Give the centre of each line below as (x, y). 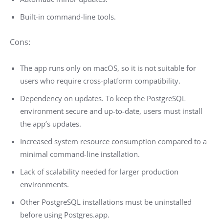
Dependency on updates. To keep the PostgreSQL (103, 98)
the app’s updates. (51, 123)
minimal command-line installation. (80, 154)
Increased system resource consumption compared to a (113, 141)
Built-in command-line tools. (68, 16)
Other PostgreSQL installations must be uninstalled (106, 202)
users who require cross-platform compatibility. (100, 80)
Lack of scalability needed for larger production (99, 171)
